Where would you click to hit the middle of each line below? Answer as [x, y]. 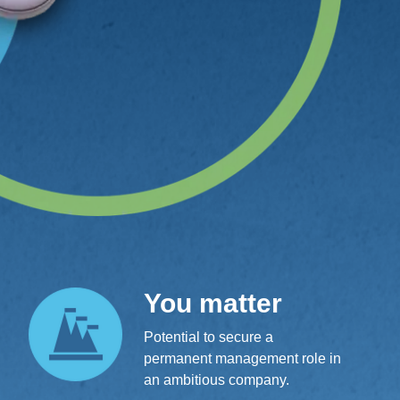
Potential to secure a [208, 337]
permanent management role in [242, 358]
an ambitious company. [217, 379]
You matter [213, 303]
